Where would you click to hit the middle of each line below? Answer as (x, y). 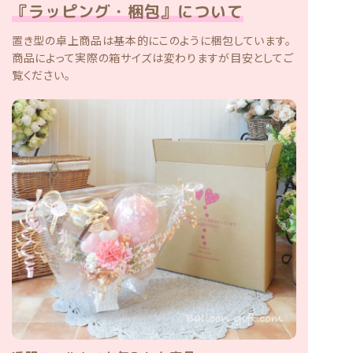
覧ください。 (41, 74)
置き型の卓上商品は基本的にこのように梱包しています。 (152, 40)
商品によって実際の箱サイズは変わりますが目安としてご (153, 57)
